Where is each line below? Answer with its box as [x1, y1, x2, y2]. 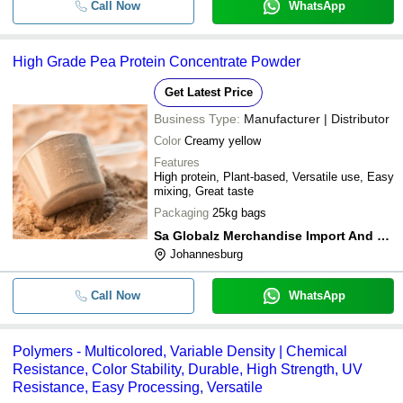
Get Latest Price [164, 85, 253, 99]
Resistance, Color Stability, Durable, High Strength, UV [13, 361, 363, 377]
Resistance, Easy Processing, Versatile [13, 379, 263, 395]
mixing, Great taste [154, 184, 254, 198]
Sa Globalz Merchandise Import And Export [377, 228, 390, 243]
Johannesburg [170, 246, 243, 261]
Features [154, 155, 200, 169]
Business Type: [154, 111, 240, 126]
